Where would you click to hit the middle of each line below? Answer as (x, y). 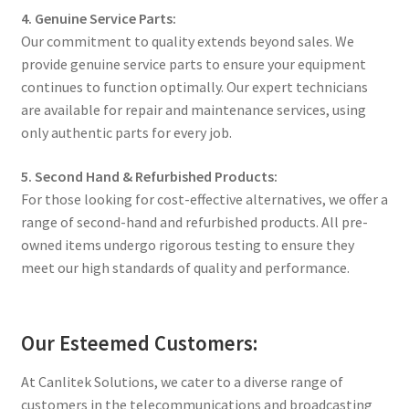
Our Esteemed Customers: (139, 343)
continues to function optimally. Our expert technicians (194, 87)
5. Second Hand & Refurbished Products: (149, 176)
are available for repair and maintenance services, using (193, 110)
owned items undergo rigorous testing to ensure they (187, 244)
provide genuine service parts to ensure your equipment (193, 64)
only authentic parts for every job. (126, 133)
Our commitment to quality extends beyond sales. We (187, 42)
